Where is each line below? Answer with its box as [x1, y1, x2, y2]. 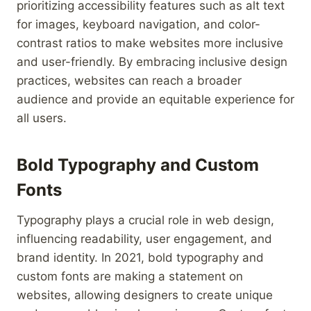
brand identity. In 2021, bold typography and [17, 250, 264, 264]
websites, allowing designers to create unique [17, 287, 273, 302]
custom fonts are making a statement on [17, 269, 243, 283]
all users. [17, 110, 67, 125]
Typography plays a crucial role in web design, [17, 212, 274, 227]
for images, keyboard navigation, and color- [17, 17, 260, 31]
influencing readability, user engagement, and [17, 231, 272, 246]
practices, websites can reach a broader [17, 73, 242, 87]
